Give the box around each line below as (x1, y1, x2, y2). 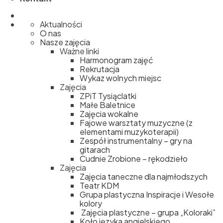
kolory (80, 198, 102, 209)
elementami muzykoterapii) (80, 126, 179, 137)
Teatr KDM (80, 180, 119, 191)
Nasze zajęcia (40, 37, 90, 47)
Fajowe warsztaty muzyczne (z (80, 117, 193, 128)
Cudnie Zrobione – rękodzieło (80, 153, 188, 164)
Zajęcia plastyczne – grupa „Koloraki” (80, 207, 216, 218)
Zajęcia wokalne (80, 109, 138, 119)
